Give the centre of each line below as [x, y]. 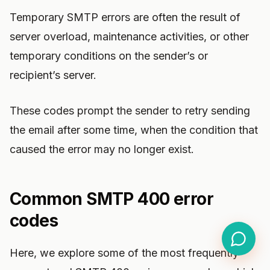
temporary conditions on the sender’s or [109, 56]
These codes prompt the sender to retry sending [130, 111]
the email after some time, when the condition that [134, 130]
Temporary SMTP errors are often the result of [125, 17]
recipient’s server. [53, 75]
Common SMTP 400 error [112, 199]
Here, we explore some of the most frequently [124, 253]
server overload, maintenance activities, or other [129, 36]
